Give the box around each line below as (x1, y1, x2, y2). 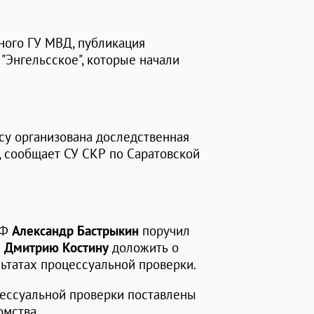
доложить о (109, 239, 179, 257)
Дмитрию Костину (4, 239, 109, 257)
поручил (139, 222, 190, 240)
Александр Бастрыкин (12, 222, 139, 240)
